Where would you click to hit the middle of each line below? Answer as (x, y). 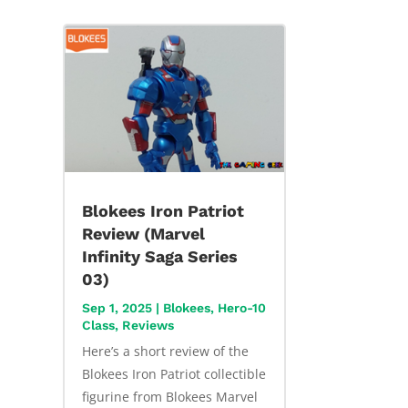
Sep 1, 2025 (117, 308)
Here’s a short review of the (165, 352)
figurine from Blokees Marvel (169, 397)
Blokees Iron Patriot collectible (173, 374)
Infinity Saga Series (159, 257)
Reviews (148, 326)
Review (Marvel (143, 234)
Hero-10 (241, 308)
